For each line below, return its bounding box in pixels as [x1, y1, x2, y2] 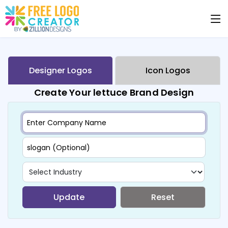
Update [53, 191, 85, 203]
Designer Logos [28, 65, 92, 76]
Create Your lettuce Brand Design [34, 86, 194, 99]
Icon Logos [145, 65, 190, 76]
